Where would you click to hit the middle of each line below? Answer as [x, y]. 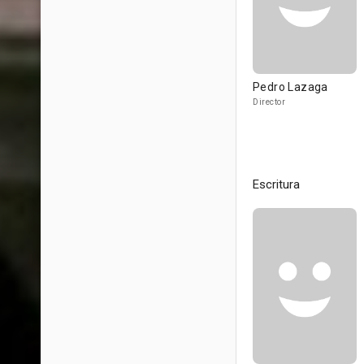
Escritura [276, 184]
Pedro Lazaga [290, 87]
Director [269, 102]
